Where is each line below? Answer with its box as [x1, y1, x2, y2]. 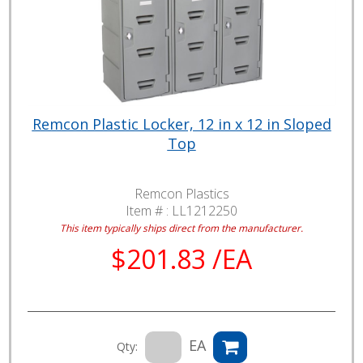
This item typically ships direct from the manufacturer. [60, 220, 303, 234]
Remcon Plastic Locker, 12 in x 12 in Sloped [32, 113, 331, 134]
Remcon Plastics [134, 184, 229, 203]
